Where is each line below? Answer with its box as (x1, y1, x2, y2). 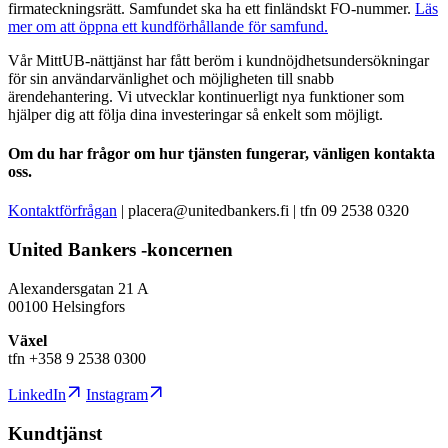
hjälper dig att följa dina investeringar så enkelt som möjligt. (8, 105, 383, 123)
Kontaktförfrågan (8, 202, 117, 220)
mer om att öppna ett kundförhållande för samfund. (8, 17, 328, 35)
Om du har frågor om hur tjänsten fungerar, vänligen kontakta (8, 145, 435, 163)
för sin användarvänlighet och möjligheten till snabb (8, 69, 334, 87)
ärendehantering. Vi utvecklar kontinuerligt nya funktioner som (8, 87, 404, 105)
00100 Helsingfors (8, 297, 125, 315)
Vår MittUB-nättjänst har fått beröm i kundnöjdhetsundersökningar (8, 51, 429, 69)
